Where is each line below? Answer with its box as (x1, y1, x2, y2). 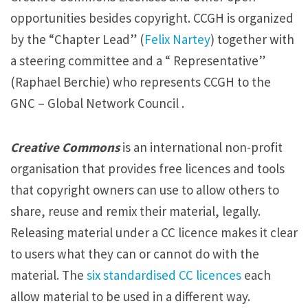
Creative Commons (10, 139, 120, 156)
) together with (210, 31, 294, 47)
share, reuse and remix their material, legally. (10, 203, 261, 220)
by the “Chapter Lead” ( (10, 31, 144, 47)
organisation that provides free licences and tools (10, 160, 285, 177)
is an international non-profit (120, 139, 283, 156)
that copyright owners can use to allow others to (10, 181, 279, 199)
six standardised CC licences (87, 267, 241, 284)
